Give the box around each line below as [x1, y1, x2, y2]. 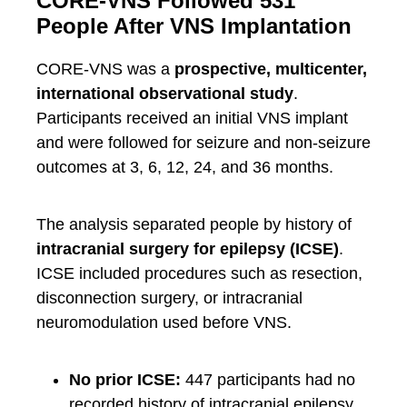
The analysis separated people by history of [36, 215, 352, 233]
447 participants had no [181, 371, 355, 389]
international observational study [36, 84, 293, 103]
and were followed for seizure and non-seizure [36, 134, 371, 152]
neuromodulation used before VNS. [36, 313, 292, 332]
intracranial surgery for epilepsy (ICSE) [36, 240, 339, 258]
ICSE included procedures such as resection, [36, 264, 362, 283]
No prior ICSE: [69, 371, 181, 389]
